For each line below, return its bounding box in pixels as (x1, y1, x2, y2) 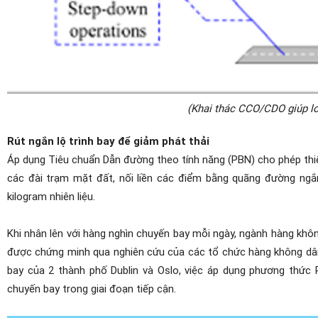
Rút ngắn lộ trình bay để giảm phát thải (7, 133, 209, 148)
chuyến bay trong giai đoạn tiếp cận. (7, 280, 176, 295)
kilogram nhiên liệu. (7, 188, 95, 203)
